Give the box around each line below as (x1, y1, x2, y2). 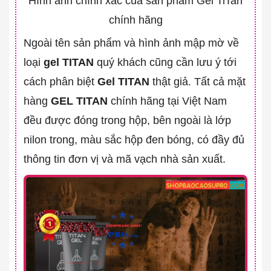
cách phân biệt (24, 76, 97, 88)
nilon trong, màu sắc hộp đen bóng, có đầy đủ (24, 134, 244, 146)
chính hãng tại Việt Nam (108, 95, 227, 108)
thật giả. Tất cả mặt (149, 76, 246, 88)
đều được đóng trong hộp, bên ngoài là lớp (24, 114, 231, 127)
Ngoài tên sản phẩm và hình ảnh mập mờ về (24, 37, 239, 50)
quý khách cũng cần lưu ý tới (94, 56, 237, 69)
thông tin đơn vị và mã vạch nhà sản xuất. (24, 153, 226, 166)
